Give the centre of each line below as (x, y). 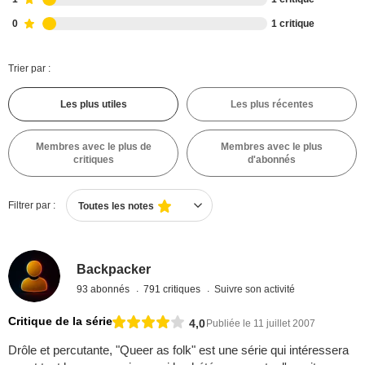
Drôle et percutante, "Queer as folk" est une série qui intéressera (178, 350)
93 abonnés (105, 289)
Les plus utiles (93, 104)
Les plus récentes (272, 104)
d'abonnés (272, 160)
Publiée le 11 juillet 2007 (261, 323)
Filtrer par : (32, 205)
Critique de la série (60, 321)
